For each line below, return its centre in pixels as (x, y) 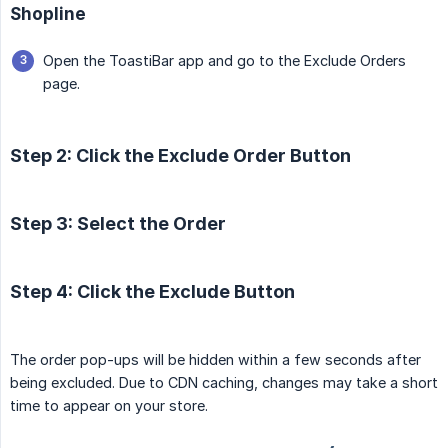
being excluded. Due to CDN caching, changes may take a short (224, 383)
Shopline (48, 14)
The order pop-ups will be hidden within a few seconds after (215, 360)
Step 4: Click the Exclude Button (152, 292)
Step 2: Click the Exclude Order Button (180, 156)
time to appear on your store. (109, 406)
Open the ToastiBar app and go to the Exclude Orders (224, 61)
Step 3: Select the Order (118, 224)
